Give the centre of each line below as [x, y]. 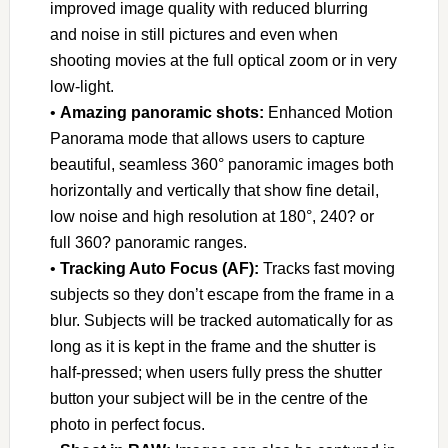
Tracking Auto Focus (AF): [159, 268]
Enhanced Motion [328, 112]
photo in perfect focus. [127, 424]
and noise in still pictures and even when [193, 34]
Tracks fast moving [326, 268]
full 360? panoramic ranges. [148, 242]
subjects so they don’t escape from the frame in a [221, 294]
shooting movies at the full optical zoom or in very [223, 60]
